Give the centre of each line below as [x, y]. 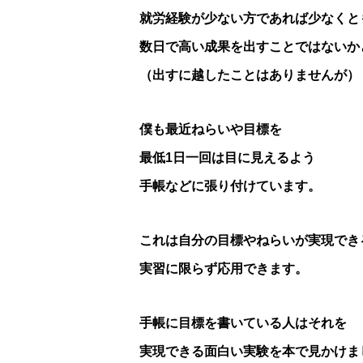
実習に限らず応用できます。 [224, 269]
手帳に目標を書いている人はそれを [243, 323]
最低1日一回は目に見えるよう [227, 158]
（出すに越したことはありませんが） [250, 75]
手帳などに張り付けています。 [230, 186]
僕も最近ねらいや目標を [211, 130]
